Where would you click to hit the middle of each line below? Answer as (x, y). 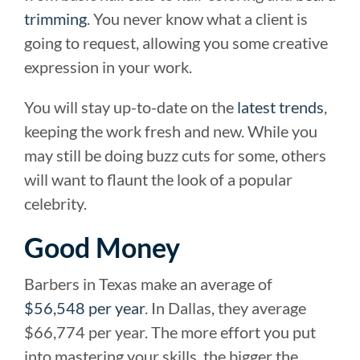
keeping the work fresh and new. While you (171, 131)
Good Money (102, 247)
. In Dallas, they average (225, 307)
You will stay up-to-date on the (131, 106)
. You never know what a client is (197, 18)
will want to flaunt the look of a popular (158, 179)
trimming (55, 18)
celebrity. (55, 203)
